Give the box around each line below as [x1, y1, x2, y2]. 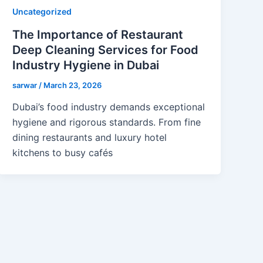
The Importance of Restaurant [12, 27, 184, 42]
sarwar [12, 80, 39, 90]
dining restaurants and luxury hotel [12, 131, 167, 144]
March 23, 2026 [43, 80, 102, 90]
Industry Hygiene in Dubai [12, 58, 160, 72]
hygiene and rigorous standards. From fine [12, 116, 201, 129]
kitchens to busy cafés [12, 147, 113, 159]
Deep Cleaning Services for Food [12, 42, 199, 57]
